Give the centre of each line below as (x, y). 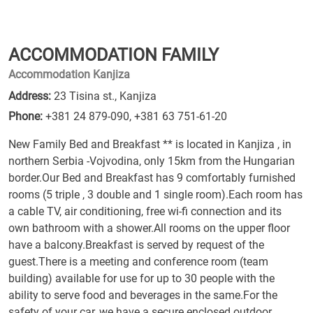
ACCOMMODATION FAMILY (114, 55)
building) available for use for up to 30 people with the (141, 278)
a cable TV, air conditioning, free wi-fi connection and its (145, 211)
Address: (30, 96)
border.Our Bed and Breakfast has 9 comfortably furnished (152, 178)
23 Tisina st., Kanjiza (104, 96)
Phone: (26, 116)
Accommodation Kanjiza (69, 74)
